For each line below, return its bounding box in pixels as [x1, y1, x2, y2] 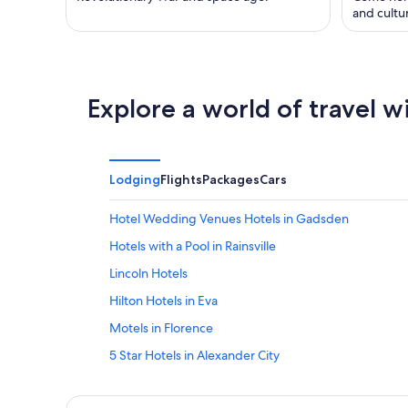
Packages [202, 171, 260, 189]
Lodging [109, 171, 160, 189]
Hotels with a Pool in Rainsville [109, 238, 276, 255]
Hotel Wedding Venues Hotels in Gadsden [109, 210, 349, 228]
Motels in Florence [109, 320, 213, 337]
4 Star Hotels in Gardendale [109, 374, 265, 392]
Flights [160, 171, 202, 189]
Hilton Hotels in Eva [109, 292, 218, 310]
